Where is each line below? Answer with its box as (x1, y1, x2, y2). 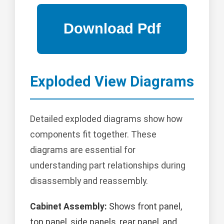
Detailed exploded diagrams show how (30, 113, 182, 124)
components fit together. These (30, 129, 156, 139)
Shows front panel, (107, 201, 182, 211)
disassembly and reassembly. (30, 175, 148, 186)
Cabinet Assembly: (30, 201, 107, 211)
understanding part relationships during (30, 160, 185, 170)
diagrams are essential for (30, 144, 135, 155)
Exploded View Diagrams (30, 72, 194, 90)
